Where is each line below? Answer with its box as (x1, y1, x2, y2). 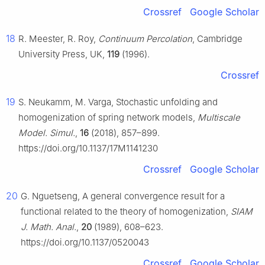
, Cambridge (192, 33, 243, 45)
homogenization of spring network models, (18, 112, 198, 124)
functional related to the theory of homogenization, (21, 206, 231, 218)
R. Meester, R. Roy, (18, 33, 98, 45)
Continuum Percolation (98, 33, 192, 45)
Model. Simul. (18, 127, 75, 139)
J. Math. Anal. (21, 221, 76, 233)
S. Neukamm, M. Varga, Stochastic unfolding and (18, 96, 218, 108)
